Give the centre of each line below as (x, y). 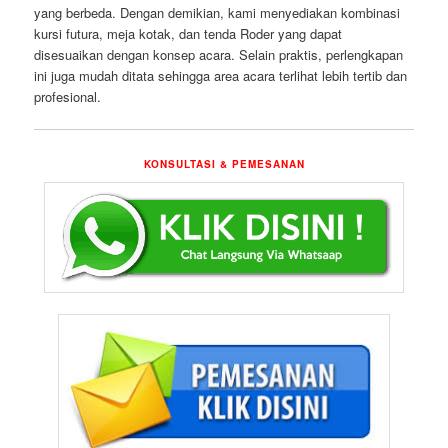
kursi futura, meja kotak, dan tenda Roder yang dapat (188, 34)
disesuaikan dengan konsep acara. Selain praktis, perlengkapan (219, 55)
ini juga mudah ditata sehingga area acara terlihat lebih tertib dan (221, 76)
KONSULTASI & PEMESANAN (224, 163)
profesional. (68, 97)
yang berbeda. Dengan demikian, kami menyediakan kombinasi (217, 13)
